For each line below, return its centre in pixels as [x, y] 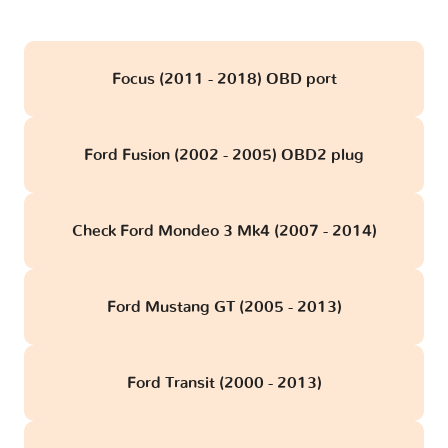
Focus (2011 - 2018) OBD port [224, 79]
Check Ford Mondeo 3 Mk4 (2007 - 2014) [224, 231]
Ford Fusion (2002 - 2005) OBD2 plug [224, 155]
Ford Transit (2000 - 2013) [224, 383]
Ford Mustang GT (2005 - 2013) [224, 307]
